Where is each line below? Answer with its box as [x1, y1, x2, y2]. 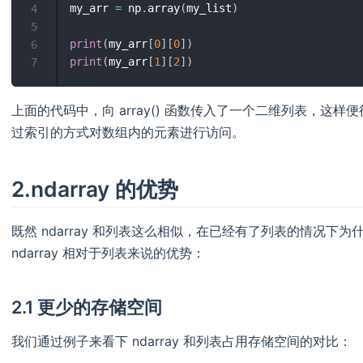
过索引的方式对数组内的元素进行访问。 [11, 124, 245, 141]
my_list [186, 2, 232, 15]
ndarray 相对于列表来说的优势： [11, 245, 205, 262]
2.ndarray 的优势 [11, 176, 178, 203]
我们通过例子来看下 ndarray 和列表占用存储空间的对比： [11, 333, 352, 350]
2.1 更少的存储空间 [11, 297, 163, 318]
